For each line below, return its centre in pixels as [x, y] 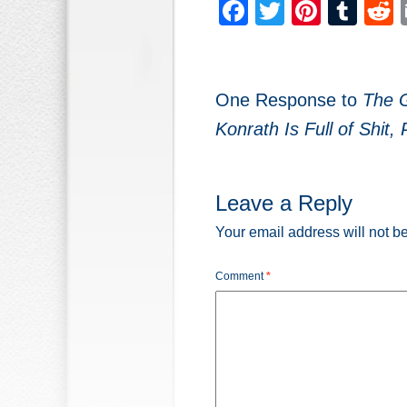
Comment [241, 276]
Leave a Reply [284, 203]
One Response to [289, 100]
